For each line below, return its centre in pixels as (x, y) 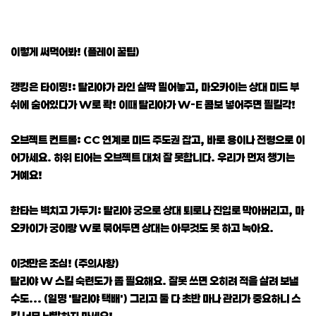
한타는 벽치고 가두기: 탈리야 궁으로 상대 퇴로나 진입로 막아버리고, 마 (157, 210)
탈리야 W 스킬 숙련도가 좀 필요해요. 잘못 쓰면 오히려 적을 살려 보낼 (154, 280)
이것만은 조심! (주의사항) (65, 263)
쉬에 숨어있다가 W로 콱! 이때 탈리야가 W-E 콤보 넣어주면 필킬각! (153, 104)
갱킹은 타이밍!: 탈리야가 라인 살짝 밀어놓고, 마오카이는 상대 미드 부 (155, 86)
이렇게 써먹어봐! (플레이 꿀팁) (75, 51)
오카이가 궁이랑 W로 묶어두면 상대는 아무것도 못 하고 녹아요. (142, 227)
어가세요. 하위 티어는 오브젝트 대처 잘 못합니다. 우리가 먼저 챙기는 (153, 157)
